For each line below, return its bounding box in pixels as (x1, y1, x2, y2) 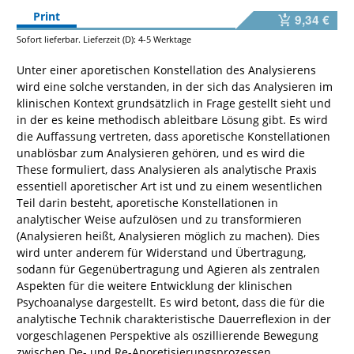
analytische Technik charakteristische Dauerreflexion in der (17, 311, 331, 326)
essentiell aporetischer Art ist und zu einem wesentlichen (17, 178, 322, 194)
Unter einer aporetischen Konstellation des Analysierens (17, 62, 316, 77)
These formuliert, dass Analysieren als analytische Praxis (17, 161, 317, 177)
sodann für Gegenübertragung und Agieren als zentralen (17, 261, 320, 277)
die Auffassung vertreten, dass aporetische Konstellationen (17, 128, 330, 144)
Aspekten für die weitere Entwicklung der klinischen (17, 277, 292, 293)
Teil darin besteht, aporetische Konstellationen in (17, 194, 278, 210)
